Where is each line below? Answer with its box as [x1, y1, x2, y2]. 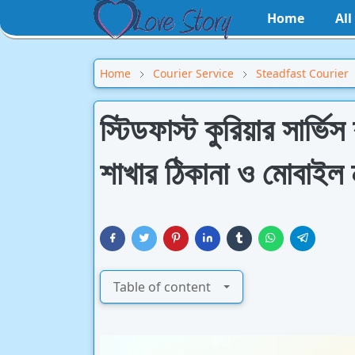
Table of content [113, 278, 211, 296]
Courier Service [153, 66, 234, 81]
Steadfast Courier [256, 66, 349, 81]
